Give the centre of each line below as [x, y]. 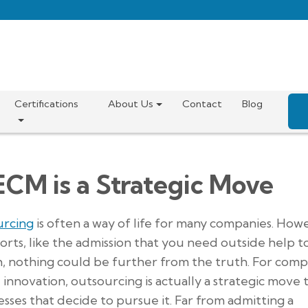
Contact [202, 103]
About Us [130, 103]
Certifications [47, 103]
